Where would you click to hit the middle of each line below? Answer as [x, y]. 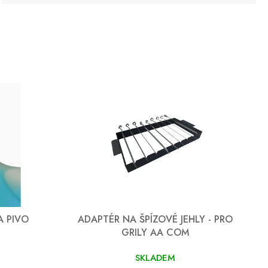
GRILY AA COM [155, 232]
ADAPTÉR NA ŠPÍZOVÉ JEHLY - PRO [155, 219]
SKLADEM [155, 258]
